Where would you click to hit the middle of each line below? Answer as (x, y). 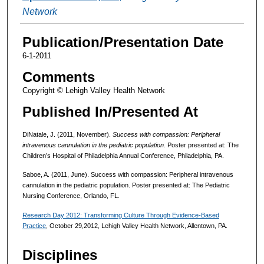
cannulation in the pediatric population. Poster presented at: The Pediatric (126, 185)
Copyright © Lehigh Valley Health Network (93, 90)
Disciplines (60, 255)
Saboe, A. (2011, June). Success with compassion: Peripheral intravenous (128, 175)
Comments (58, 77)
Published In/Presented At (110, 111)
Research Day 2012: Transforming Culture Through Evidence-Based (121, 215)
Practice (34, 226)
